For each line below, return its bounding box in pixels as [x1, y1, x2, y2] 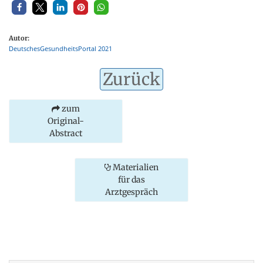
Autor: [9, 33, 29, 42]
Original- [48, 115, 84, 126]
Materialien [111, 161, 159, 173]
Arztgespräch [105, 186, 158, 197]
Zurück [103, 68, 160, 90]
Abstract [49, 127, 82, 139]
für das [118, 174, 145, 185]
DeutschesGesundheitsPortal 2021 [9, 43, 112, 53]
